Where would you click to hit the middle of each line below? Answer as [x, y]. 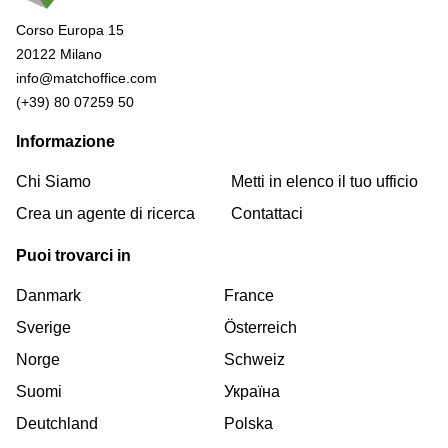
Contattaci [267, 213]
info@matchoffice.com [86, 77]
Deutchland [57, 423]
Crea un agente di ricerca [105, 213]
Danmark [48, 295]
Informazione [65, 141]
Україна [252, 391]
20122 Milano [59, 53]
